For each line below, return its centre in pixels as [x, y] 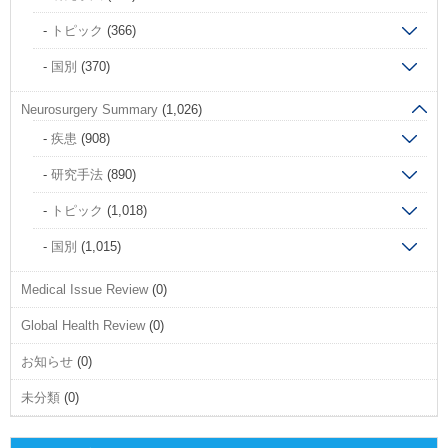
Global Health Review [83, 326]
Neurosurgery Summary [89, 110]
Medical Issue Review [84, 290]
